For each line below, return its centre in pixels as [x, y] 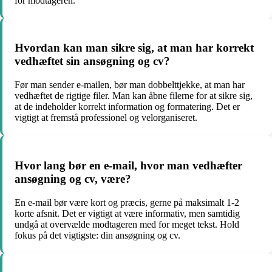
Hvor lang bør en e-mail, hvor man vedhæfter [128, 165]
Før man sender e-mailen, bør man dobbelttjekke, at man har [130, 85]
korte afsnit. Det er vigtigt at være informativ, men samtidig [127, 213]
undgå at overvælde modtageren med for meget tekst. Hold [127, 224]
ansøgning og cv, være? [73, 178]
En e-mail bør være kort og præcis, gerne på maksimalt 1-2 [127, 202]
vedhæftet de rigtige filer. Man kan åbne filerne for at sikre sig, [134, 96]
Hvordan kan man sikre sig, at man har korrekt [134, 48]
